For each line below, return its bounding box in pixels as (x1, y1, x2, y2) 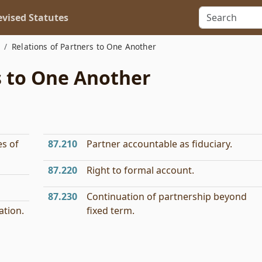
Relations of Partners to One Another (12, 41, 156, 52)
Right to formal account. (87, 164, 194, 177)
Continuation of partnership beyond (87, 190, 247, 203)
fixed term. (87, 204, 135, 217)
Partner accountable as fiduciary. (87, 137, 232, 150)
